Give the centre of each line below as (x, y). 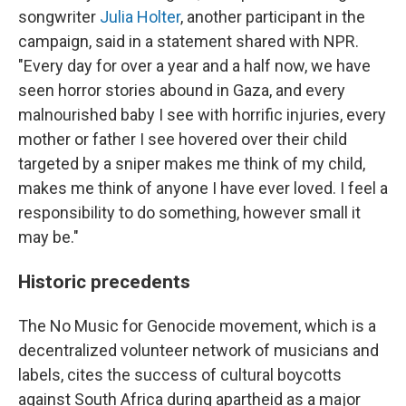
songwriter (59, 17)
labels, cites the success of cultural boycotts (180, 375)
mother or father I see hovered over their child (183, 139)
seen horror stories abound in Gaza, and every (182, 90)
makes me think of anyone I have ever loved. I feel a (203, 188)
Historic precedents (106, 281)
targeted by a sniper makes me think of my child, (192, 164)
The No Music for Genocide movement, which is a (197, 326)
